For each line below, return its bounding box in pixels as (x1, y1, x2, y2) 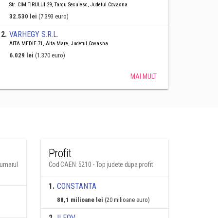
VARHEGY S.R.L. (9, 30, 58, 39)
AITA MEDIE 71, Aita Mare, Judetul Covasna (9, 40, 108, 47)
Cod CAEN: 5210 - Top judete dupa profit (48, 161, 153, 168)
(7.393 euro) (38, 13, 69, 20)
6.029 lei (9, 52, 34, 59)
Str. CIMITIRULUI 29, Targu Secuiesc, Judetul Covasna (9, 1, 127, 8)
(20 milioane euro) (104, 196, 150, 203)
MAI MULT (130, 73, 157, 80)
